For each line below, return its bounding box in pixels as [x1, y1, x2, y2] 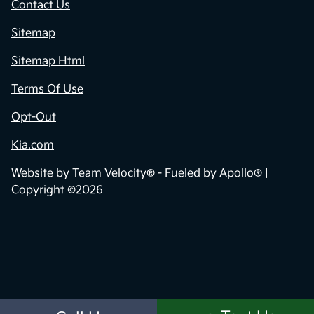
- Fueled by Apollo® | [155, 166, 268, 180]
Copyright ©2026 [11, 183, 103, 197]
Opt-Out [11, 110, 56, 124]
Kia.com [11, 138, 54, 152]
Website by [11, 166, 72, 180]
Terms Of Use [11, 82, 83, 96]
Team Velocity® [72, 166, 155, 180]
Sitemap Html [11, 54, 85, 68]
